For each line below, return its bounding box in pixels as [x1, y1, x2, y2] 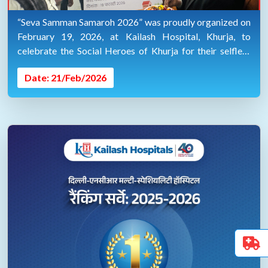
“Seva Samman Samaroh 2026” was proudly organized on [17, 16, 251, 28]
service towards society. [17, 59, 115, 71]
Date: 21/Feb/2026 [25, 72, 106, 83]
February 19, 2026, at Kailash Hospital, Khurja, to [17, 31, 251, 42]
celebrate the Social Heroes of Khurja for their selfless [17, 45, 251, 56]
